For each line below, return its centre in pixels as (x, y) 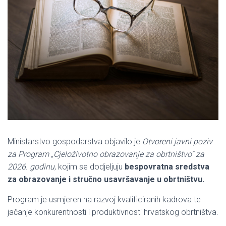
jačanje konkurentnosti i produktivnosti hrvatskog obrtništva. (113, 212)
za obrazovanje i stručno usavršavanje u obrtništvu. (106, 179)
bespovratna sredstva (167, 166)
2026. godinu (31, 166)
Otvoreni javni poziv (177, 141)
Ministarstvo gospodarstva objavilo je (75, 141)
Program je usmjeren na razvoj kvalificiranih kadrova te (104, 199)
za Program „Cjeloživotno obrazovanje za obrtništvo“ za (106, 154)
